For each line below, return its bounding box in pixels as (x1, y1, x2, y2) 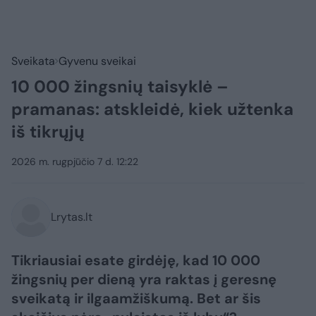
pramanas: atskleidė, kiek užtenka (11, 98, 293, 121)
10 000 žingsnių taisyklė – (11, 75, 229, 98)
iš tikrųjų (11, 121, 85, 143)
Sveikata (11, 54, 55, 69)
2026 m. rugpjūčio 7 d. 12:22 (11, 155, 138, 169)
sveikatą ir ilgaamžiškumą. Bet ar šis (11, 289, 261, 308)
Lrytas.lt (51, 209, 92, 225)
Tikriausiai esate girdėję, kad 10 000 (11, 251, 260, 270)
